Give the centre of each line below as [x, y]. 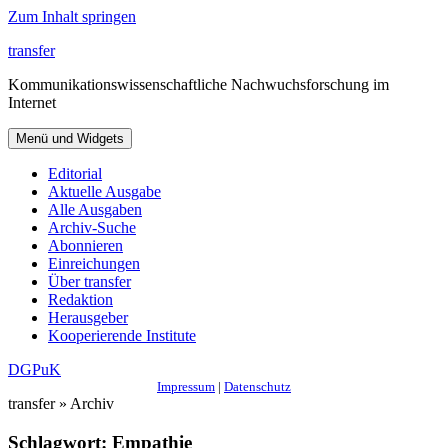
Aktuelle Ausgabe [104, 191]
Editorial [75, 173]
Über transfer [89, 281]
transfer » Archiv [61, 403]
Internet [32, 102]
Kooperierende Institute [122, 335]
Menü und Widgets [70, 138]
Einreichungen [94, 263]
